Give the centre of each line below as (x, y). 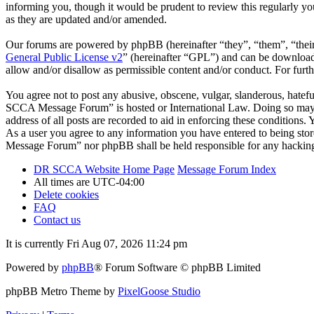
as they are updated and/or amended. (86, 20)
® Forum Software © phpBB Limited (177, 268)
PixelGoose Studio (159, 292)
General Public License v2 (64, 57)
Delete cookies (66, 195)
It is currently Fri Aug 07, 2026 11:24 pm (96, 244)
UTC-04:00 (118, 182)
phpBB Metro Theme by (62, 292)
